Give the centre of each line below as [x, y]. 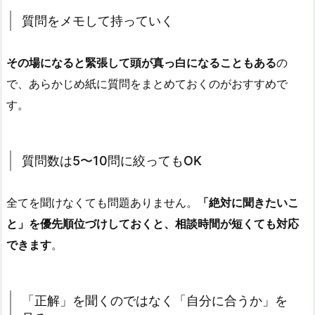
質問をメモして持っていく [98, 21]
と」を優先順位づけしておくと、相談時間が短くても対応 [153, 224]
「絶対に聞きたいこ [248, 203]
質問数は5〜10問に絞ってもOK [112, 161]
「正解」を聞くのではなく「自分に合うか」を [155, 301]
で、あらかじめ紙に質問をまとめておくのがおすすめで [147, 84]
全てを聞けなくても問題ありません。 [102, 203]
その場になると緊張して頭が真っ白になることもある [141, 63]
